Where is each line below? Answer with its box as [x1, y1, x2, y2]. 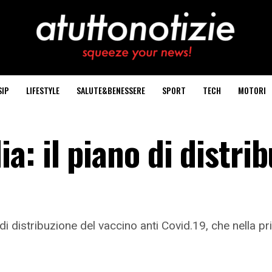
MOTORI [238, 84, 266, 97]
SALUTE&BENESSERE [76, 84, 145, 97]
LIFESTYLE [26, 84, 59, 97]
